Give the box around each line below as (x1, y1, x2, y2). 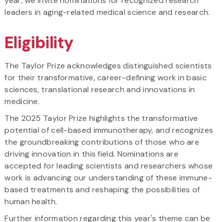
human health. (4, 196, 57, 207)
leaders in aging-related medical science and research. (4, 6, 210, 17)
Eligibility (4, 32, 74, 53)
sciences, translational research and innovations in (4, 84, 195, 95)
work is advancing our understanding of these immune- (4, 172, 212, 183)
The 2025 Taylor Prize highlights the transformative (4, 112, 198, 123)
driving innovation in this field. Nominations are (4, 148, 179, 159)
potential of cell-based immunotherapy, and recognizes (4, 124, 214, 135)
